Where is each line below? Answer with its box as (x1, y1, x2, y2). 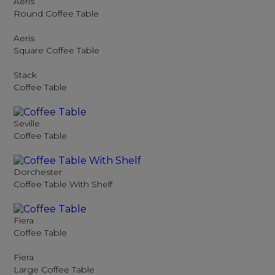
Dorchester (14, 166, 63, 177)
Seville (14, 118, 41, 129)
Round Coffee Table (14, 8, 99, 19)
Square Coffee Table (14, 45, 100, 56)
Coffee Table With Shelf (14, 179, 113, 190)
